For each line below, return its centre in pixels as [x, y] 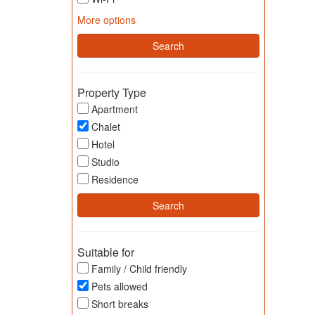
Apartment [115, 109]
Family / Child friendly [139, 269]
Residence [115, 179]
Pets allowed [120, 286]
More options [107, 20]
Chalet [106, 127]
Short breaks [120, 304]
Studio [105, 162]
